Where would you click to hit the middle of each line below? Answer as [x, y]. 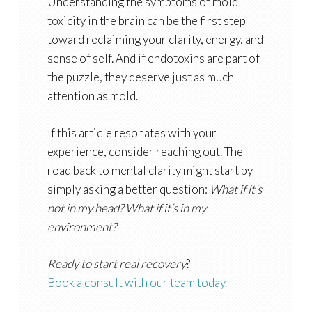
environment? [81, 227]
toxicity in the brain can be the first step [146, 21]
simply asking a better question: [128, 189]
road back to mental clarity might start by [150, 171]
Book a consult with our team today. [137, 283]
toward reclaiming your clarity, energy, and [155, 40]
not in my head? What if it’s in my [126, 208]
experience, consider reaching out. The [145, 152]
